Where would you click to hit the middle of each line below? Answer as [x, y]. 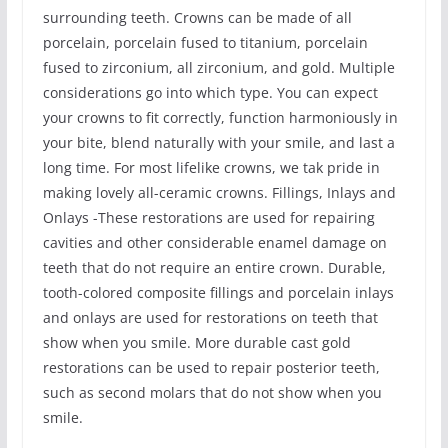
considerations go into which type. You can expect [210, 93]
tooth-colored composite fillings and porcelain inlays [218, 293]
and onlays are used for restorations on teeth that [210, 318]
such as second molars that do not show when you [212, 393]
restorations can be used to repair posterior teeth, [211, 368]
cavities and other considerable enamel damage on [214, 243]
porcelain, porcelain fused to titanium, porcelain [205, 43]
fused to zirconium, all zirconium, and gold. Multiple [218, 68]
